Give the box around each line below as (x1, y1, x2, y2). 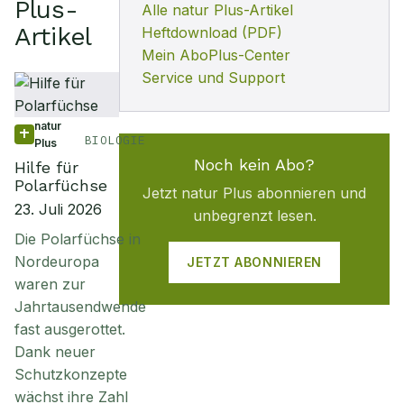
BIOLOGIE (84, 133, 146, 148)
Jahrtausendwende (14, 298, 146, 316)
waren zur (14, 275, 86, 293)
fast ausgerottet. (14, 320, 125, 338)
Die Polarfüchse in (14, 230, 141, 248)
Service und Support (142, 69, 285, 87)
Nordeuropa (14, 252, 99, 271)
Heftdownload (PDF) (142, 23, 282, 41)
